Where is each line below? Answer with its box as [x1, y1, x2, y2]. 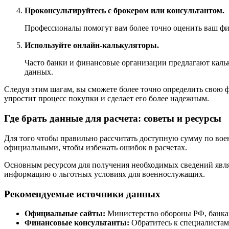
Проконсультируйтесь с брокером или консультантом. [25, 6, 224, 15]
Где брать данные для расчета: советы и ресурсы [4, 113, 221, 124]
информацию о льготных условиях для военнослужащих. [4, 169, 205, 178]
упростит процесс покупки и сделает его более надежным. [4, 94, 209, 103]
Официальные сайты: [25, 209, 105, 218]
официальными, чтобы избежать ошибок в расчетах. [4, 143, 187, 152]
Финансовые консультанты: [25, 218, 129, 227]
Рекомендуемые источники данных [4, 188, 161, 199]
